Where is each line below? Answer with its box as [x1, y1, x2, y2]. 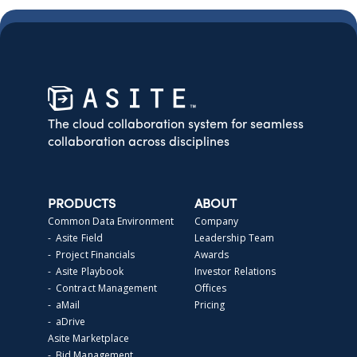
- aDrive [48, 314, 86, 328]
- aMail [48, 297, 80, 312]
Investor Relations [194, 264, 277, 278]
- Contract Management [48, 280, 158, 295]
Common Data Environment [48, 214, 175, 228]
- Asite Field [48, 230, 103, 245]
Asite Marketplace [48, 331, 130, 345]
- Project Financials [48, 247, 135, 261]
